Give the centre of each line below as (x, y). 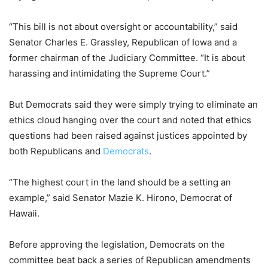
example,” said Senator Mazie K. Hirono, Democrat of (121, 197)
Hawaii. (24, 213)
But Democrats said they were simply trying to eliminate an (133, 104)
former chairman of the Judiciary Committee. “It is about (127, 57)
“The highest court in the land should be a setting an (120, 182)
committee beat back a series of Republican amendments (130, 260)
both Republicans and (56, 151)
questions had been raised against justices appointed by (128, 135)
